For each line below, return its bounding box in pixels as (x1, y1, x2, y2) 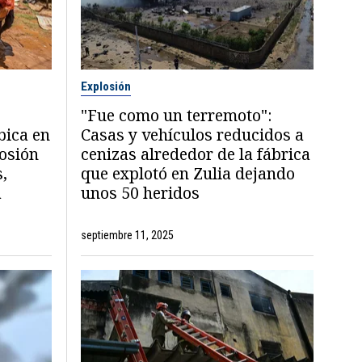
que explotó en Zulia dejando (81, 162, 296, 184)
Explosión (81, 78, 132, 94)
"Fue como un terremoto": (81, 103, 272, 126)
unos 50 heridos (81, 181, 200, 204)
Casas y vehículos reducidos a (81, 123, 305, 145)
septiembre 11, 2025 (81, 228, 175, 242)
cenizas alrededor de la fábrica (81, 142, 311, 165)
